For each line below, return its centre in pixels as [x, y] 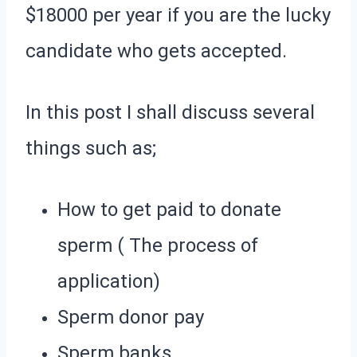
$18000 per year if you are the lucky [178, 15]
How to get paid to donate [169, 209]
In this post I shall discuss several [170, 112]
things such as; [91, 148]
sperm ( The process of [158, 245]
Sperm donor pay [131, 317]
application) [109, 281]
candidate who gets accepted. [156, 51]
